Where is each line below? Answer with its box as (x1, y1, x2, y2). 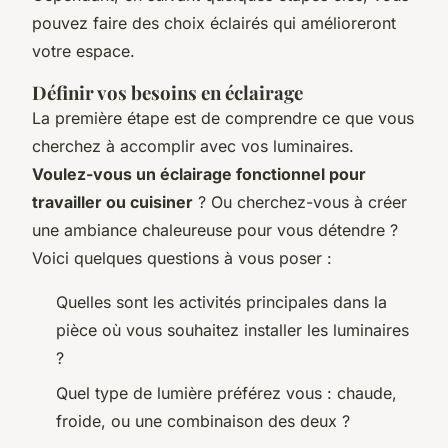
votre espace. (32, 41, 135, 62)
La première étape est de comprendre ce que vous (32, 108, 414, 129)
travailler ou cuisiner (32, 192, 193, 213)
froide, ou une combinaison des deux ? (56, 410, 350, 431)
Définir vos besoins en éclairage (32, 80, 303, 106)
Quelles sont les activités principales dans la (56, 292, 387, 313)
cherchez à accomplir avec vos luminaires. (32, 136, 354, 157)
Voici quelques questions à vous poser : (32, 248, 332, 269)
